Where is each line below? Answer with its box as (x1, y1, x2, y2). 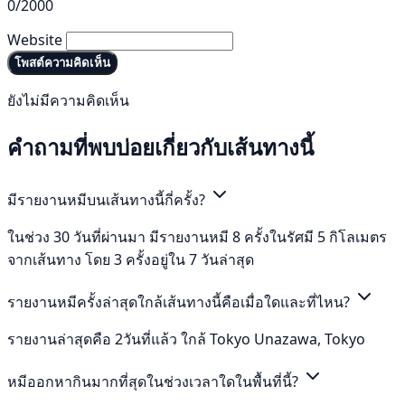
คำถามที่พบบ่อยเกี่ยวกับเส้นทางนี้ (7, 132, 314, 163)
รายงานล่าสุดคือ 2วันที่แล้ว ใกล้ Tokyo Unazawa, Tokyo (7, 328, 365, 349)
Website (7, 30, 62, 51)
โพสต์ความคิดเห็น (14, 56, 110, 71)
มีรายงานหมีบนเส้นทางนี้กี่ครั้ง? (7, 189, 209, 210)
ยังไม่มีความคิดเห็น (7, 90, 129, 111)
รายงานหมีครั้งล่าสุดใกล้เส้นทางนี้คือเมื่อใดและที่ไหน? (7, 291, 353, 312)
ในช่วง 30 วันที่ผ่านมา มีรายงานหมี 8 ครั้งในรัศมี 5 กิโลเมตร (7, 226, 387, 247)
